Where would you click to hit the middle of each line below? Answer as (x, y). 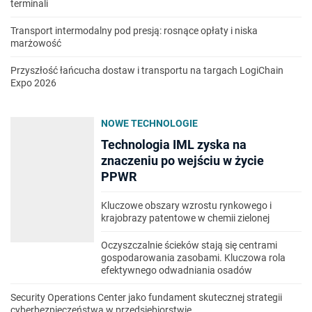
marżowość (36, 44)
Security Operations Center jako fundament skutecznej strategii (146, 298)
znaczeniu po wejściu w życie (182, 161)
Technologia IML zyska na (174, 145)
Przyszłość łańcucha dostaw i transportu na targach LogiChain (147, 71)
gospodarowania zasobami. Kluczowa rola (193, 258)
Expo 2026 (33, 83)
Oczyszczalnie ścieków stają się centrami (189, 245)
